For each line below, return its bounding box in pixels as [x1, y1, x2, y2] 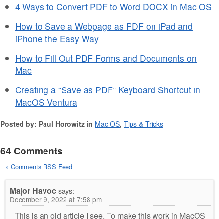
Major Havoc [10, 184, 56, 196]
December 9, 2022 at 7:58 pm [10, 194, 102, 204]
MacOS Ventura [15, 95, 77, 108]
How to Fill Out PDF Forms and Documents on [15, 51, 197, 64]
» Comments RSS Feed [5, 161, 72, 171]
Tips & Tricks [124, 118, 163, 129]
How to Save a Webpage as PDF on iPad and [15, 20, 193, 32]
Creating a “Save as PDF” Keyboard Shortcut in [15, 83, 200, 96]
